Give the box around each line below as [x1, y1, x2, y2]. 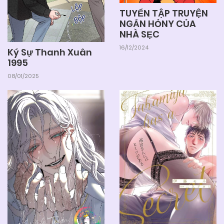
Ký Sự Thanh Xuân [7, 45, 92, 58]
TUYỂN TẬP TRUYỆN [119, 6, 208, 19]
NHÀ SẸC [119, 27, 159, 40]
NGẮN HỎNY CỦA [119, 17, 196, 30]
